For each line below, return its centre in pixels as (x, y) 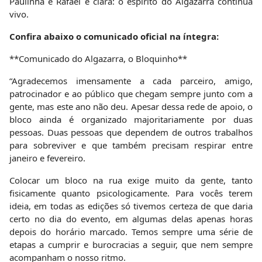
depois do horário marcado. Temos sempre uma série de (131, 231)
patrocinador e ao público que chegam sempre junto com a (131, 93)
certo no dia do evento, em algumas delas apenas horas (131, 218)
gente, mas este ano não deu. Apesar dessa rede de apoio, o (131, 106)
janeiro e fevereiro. (47, 158)
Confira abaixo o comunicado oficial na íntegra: (114, 36)
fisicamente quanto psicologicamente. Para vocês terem (131, 193)
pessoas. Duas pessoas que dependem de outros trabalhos (131, 132)
